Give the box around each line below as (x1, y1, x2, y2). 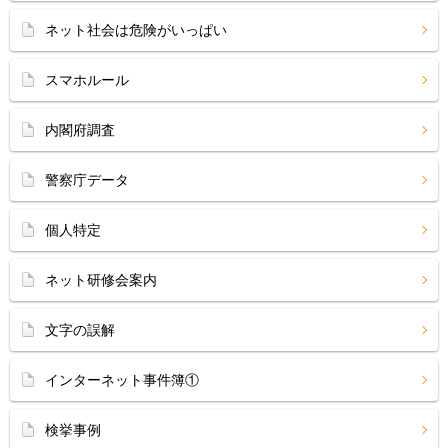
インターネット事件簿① (45, 372, 199, 388)
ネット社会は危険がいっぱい (45, 22, 227, 38)
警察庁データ (45, 172, 129, 188)
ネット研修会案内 (45, 272, 157, 288)
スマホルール (45, 72, 129, 88)
